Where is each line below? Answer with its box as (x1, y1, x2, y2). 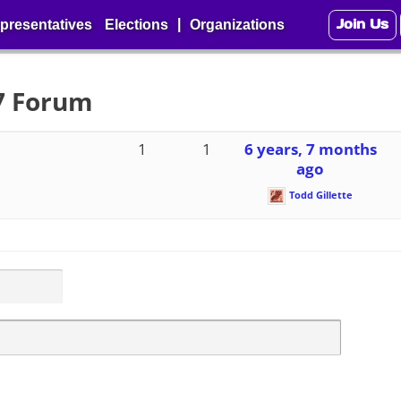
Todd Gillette (289, 188, 354, 201)
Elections (105, 17, 168, 32)
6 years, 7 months (243, 139, 377, 159)
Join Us (337, 15, 388, 32)
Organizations (190, 17, 285, 32)
